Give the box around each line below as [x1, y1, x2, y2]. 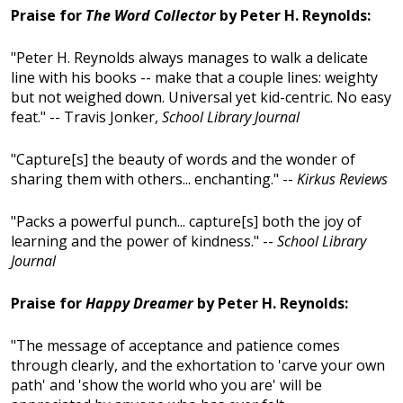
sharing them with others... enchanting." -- [11, 169, 297, 190]
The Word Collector [85, 5, 216, 26]
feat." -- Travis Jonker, [11, 107, 162, 128]
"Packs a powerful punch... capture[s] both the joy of [11, 211, 362, 232]
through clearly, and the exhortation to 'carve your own [11, 355, 385, 376]
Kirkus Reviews [297, 169, 388, 190]
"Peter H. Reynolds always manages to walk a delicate [11, 48, 368, 68]
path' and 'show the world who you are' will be [11, 375, 322, 396]
